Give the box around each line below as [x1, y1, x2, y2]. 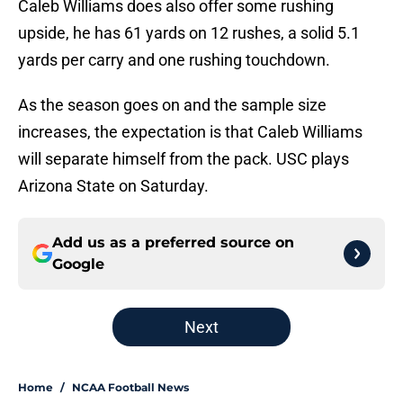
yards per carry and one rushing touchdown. [18, 50, 330, 70]
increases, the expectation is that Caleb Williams [18, 122, 363, 142]
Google [52, 255, 104, 273]
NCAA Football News [72, 381, 189, 395]
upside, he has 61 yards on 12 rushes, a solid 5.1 [18, 23, 360, 43]
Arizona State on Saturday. [18, 176, 209, 196]
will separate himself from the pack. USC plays [18, 149, 349, 169]
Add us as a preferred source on [52, 234, 294, 252]
